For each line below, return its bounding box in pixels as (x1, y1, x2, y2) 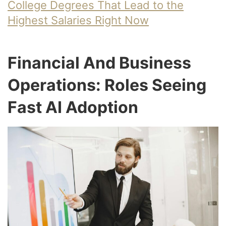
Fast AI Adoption (8, 97, 138, 118)
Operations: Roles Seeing (8, 75, 206, 95)
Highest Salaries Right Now (8, 14, 149, 27)
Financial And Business (8, 53, 191, 73)
